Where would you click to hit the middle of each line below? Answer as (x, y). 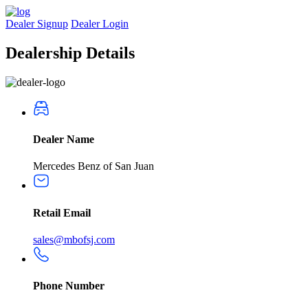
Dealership (46, 53)
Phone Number (69, 286)
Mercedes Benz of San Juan (93, 166)
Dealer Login (100, 24)
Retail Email (62, 212)
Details (110, 53)
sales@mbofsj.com (74, 239)
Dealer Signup (37, 24)
